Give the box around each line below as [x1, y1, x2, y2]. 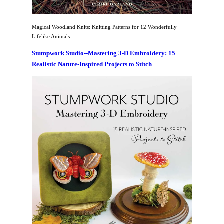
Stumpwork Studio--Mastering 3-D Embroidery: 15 [32, 49, 175, 57]
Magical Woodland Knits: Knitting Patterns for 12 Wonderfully [32, 24, 177, 30]
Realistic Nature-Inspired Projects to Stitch [32, 60, 152, 68]
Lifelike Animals [32, 33, 70, 40]
